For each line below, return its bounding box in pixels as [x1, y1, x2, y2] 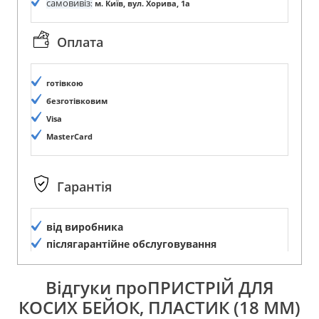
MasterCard [46, 131, 93, 142]
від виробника [46, 219, 123, 234]
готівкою [46, 78, 83, 88]
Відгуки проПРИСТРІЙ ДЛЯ [45, 275, 274, 299]
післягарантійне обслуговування [46, 236, 216, 251]
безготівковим [46, 95, 108, 106]
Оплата [57, 33, 103, 51]
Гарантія [57, 178, 112, 196]
